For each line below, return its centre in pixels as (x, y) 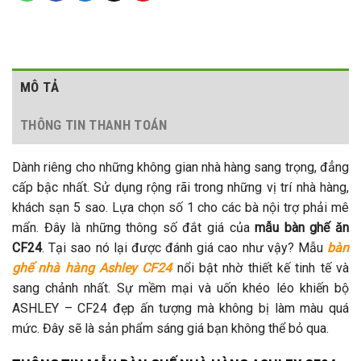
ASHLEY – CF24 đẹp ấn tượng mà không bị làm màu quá (180, 308)
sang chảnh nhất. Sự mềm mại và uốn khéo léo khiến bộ (180, 288)
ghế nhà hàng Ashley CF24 (92, 268)
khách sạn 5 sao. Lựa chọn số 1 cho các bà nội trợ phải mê (180, 207)
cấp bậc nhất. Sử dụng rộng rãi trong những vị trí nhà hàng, (180, 187)
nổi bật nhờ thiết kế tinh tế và (261, 268)
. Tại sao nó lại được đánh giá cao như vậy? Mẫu (185, 247)
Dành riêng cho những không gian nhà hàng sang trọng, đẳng (180, 167)
